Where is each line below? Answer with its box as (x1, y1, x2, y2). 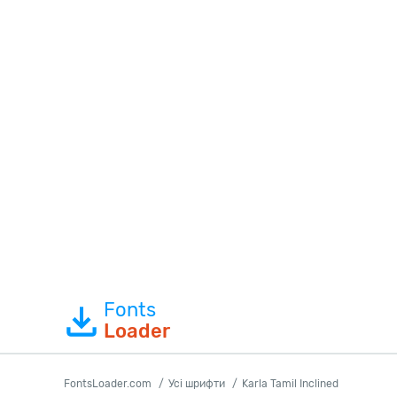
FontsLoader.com (64, 378, 152, 390)
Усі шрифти (168, 378, 225, 390)
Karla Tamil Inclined (242, 378, 339, 390)
